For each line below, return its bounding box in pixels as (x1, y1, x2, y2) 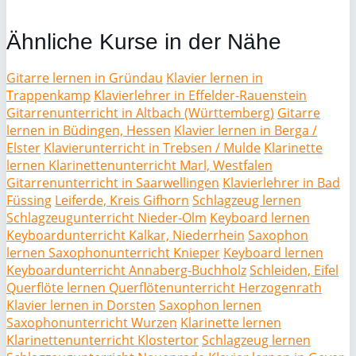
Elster (6, 139, 41, 157)
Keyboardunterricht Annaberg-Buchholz (6, 261, 246, 279)
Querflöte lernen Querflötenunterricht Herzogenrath (6, 279, 322, 296)
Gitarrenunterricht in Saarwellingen (6, 174, 219, 192)
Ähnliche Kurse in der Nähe (6, 29, 281, 54)
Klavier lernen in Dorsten (6, 296, 156, 314)
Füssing (6, 192, 52, 209)
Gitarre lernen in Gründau (6, 69, 163, 87)
